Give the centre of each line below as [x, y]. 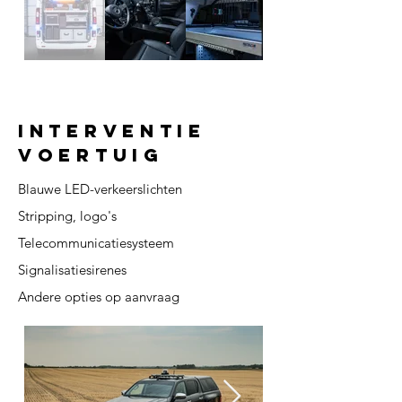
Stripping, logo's [67, 216]
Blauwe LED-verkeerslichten [100, 189]
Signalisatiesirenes [72, 270]
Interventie [112, 131]
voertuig [91, 155]
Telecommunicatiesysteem [96, 243]
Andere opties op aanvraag [99, 297]
